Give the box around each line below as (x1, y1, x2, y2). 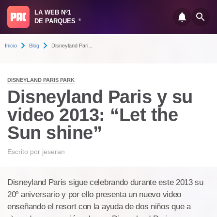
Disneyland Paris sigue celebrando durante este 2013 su (7, 178, 203, 187)
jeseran (42, 148, 65, 155)
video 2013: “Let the (7, 105, 178, 125)
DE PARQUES (34, 17, 77, 25)
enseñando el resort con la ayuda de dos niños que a (7, 202, 191, 211)
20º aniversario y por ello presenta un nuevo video (7, 190, 182, 199)
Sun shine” (7, 123, 102, 143)
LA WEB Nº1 (34, 9, 71, 16)
